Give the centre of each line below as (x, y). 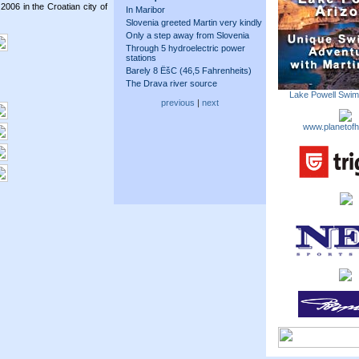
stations (141, 58)
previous (178, 103)
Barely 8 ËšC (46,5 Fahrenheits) (189, 71)
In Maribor (145, 10)
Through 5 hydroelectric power (186, 48)
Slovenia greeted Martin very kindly (194, 22)
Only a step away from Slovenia (188, 35)
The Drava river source (171, 83)
